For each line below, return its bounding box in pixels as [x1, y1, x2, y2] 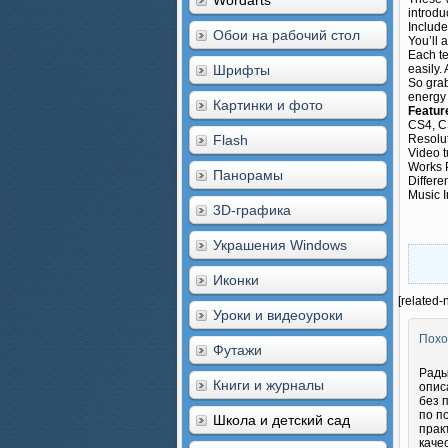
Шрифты [213, 62, 270, 78]
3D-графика [213, 202, 291, 218]
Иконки [213, 272, 259, 288]
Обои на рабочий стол [213, 27, 360, 43]
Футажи [213, 342, 262, 358]
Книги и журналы [213, 377, 324, 393]
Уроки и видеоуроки [213, 307, 343, 323]
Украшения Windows [213, 237, 347, 253]
